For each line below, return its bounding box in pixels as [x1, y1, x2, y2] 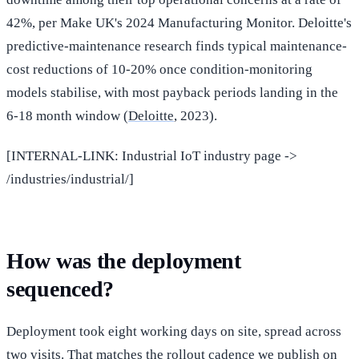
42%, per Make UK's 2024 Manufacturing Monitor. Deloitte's [6, 15, 352, 31]
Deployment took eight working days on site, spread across [6, 324, 341, 340]
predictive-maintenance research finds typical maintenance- [6, 38, 347, 54]
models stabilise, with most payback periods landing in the [6, 85, 338, 101]
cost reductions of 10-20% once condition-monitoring [6, 62, 313, 78]
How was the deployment [6, 248, 241, 274]
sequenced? [6, 276, 115, 302]
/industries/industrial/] [6, 171, 134, 188]
